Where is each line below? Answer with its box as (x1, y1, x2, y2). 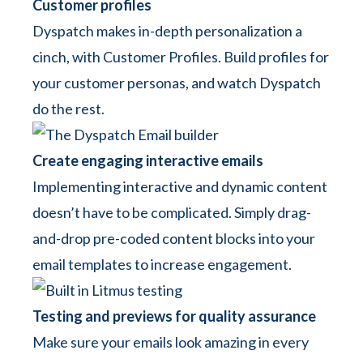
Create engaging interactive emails (32, 152, 263, 169)
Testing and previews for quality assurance (32, 307, 316, 325)
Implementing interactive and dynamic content (32, 177, 327, 195)
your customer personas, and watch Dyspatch (32, 74, 321, 92)
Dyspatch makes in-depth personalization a (32, 22, 302, 40)
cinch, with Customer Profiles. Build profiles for (32, 48, 329, 66)
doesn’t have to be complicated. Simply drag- (32, 203, 311, 221)
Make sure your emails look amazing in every (32, 333, 309, 351)
